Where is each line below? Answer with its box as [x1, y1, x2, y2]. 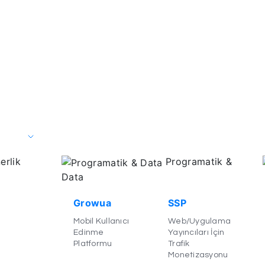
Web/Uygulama [167, 216, 231, 225]
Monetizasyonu [167, 250, 228, 259]
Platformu [73, 239, 112, 248]
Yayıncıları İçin [167, 228, 225, 237]
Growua [73, 196, 111, 209]
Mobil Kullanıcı [73, 216, 130, 225]
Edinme [73, 228, 104, 237]
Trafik [167, 239, 190, 248]
